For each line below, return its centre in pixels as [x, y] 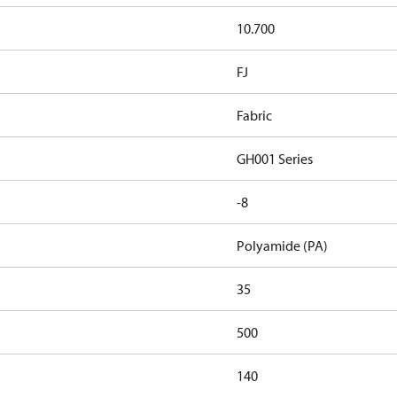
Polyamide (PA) [282, 245]
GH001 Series [274, 159]
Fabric [254, 115]
